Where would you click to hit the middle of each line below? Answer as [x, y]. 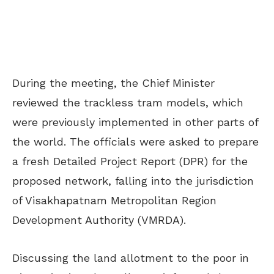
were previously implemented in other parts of [135, 122]
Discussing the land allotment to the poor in [131, 258]
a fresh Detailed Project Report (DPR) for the [130, 161]
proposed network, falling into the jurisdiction [133, 181]
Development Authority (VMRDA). [101, 220]
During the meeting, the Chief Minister [113, 83]
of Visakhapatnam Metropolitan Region [114, 200]
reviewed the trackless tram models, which [128, 102]
